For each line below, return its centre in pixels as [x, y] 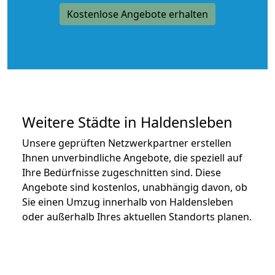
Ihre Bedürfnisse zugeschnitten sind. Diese [122, 172]
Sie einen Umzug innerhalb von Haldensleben [128, 202]
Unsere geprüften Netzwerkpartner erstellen [127, 143]
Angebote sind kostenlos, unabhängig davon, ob [135, 187]
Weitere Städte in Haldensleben [127, 122]
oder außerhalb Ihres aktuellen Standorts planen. [137, 216]
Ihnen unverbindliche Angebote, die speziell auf [132, 157]
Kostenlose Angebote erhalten [137, 14]
